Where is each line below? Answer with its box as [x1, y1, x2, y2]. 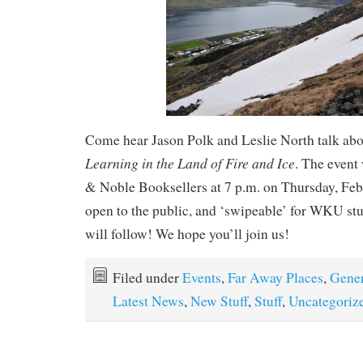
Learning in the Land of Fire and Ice [85, 152, 295, 173]
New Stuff [190, 291, 248, 310]
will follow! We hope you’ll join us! [85, 224, 289, 243]
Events [182, 267, 221, 287]
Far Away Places [228, 267, 323, 287]
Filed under [113, 267, 182, 287]
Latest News [113, 291, 184, 310]
